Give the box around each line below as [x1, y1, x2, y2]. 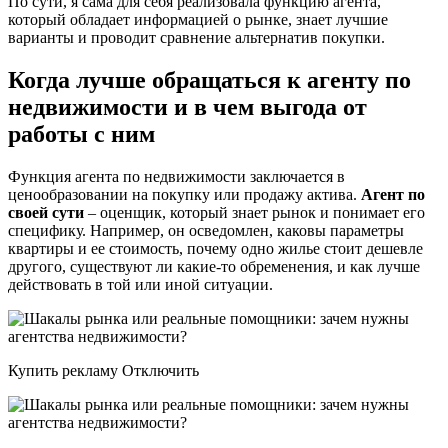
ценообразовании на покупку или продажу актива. [8, 186, 361, 204]
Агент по [361, 186, 425, 204]
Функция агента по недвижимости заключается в [8, 168, 345, 186]
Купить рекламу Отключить [8, 362, 199, 380]
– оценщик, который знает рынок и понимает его [84, 204, 425, 222]
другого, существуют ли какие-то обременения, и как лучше [8, 258, 420, 276]
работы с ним [8, 121, 155, 148]
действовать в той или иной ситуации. [8, 276, 273, 294]
